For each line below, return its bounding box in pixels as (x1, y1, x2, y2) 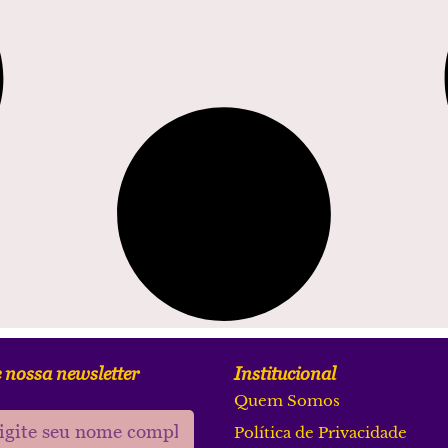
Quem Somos (234, 390, 340, 410)
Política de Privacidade (234, 422, 407, 442)
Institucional (234, 362, 336, 384)
